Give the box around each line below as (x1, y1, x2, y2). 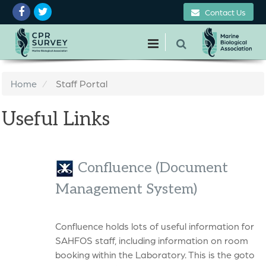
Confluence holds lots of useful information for (55, 220, 254, 232)
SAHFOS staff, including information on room (55, 234, 248, 246)
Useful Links (2, 108, 110, 131)
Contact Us (205, 7, 246, 17)
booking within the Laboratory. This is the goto (55, 248, 255, 261)
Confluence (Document (74, 159, 228, 176)
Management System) (55, 180, 197, 198)
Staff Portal (56, 77, 107, 90)
